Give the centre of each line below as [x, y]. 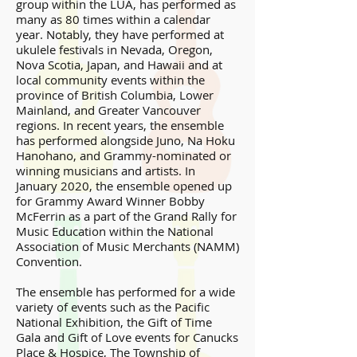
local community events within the [110, 80]
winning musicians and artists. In [106, 171]
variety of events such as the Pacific [113, 307]
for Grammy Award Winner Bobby [110, 201]
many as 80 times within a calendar [113, 19]
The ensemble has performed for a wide [126, 292]
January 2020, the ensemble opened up [124, 186]
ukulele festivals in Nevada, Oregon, [114, 49]
